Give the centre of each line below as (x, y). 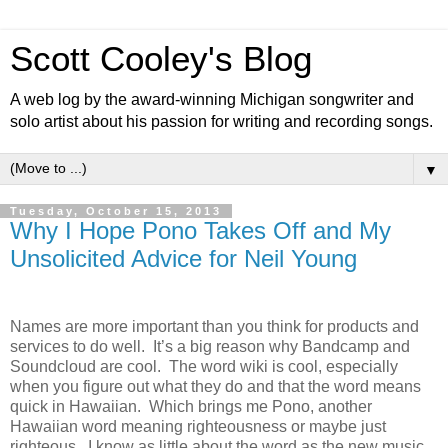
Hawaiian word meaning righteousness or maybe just (198, 426)
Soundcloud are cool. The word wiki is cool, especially (204, 366)
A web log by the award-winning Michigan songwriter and (212, 99)
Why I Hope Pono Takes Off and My (200, 230)
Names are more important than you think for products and (214, 326)
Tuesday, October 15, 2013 (116, 211)
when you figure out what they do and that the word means (215, 386)
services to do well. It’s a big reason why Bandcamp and (210, 346)
